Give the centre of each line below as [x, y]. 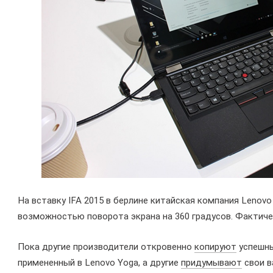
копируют [215, 247]
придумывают [211, 263]
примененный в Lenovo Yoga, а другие [99, 263]
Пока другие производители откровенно [106, 247]
